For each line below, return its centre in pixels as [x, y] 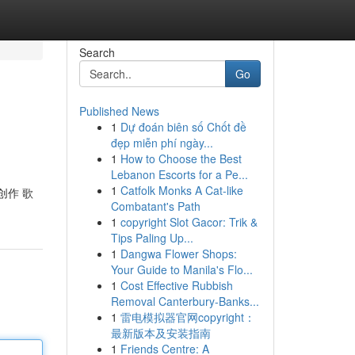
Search [97, 52]
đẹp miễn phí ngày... [162, 143]
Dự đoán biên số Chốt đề [183, 127]
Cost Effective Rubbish [176, 285]
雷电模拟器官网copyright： [187, 317]
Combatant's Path [155, 206]
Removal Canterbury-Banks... [185, 301]
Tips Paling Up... [152, 238]
